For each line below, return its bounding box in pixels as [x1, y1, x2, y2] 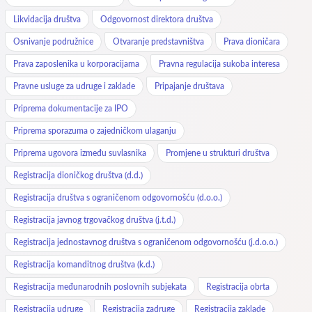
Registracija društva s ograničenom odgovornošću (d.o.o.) [13, 192, 222, 203]
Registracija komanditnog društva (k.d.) [13, 259, 155, 270]
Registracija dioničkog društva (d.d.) [13, 170, 143, 180]
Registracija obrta [206, 281, 270, 292]
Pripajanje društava [155, 81, 224, 91]
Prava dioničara [224, 36, 280, 47]
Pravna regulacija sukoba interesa [159, 58, 280, 69]
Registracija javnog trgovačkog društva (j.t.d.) [13, 214, 175, 225]
